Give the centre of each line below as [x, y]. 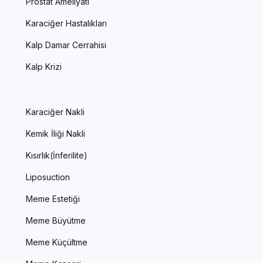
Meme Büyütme [56, 220]
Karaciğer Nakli [55, 112]
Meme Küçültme [57, 242]
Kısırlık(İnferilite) [57, 155]
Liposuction [48, 177]
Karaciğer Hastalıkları [66, 23]
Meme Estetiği [53, 198]
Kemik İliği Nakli [55, 133]
